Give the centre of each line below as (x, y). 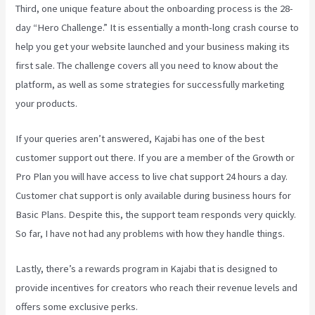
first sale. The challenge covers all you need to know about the (147, 65)
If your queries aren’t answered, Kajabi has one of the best (140, 139)
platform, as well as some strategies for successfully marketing (150, 84)
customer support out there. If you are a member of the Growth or (155, 158)
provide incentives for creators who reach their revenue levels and (157, 288)
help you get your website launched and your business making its (153, 46)
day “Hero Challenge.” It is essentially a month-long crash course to (157, 27)
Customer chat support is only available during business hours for (154, 196)
